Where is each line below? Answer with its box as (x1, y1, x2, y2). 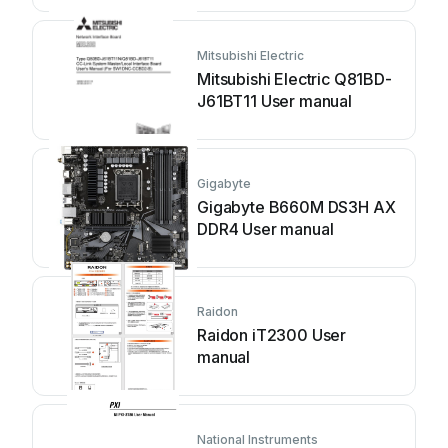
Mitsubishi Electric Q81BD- (197, 69, 392, 89)
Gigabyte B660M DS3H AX (197, 197, 396, 217)
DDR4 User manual (197, 219, 334, 239)
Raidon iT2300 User (197, 325, 347, 345)
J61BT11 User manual (197, 91, 352, 111)
